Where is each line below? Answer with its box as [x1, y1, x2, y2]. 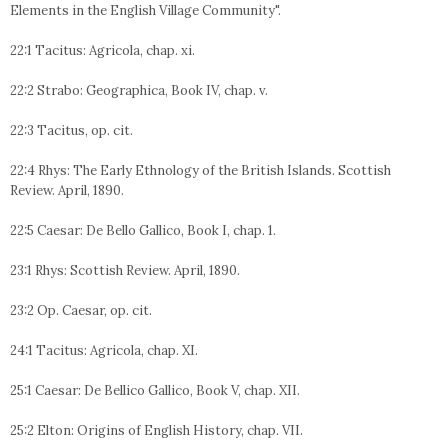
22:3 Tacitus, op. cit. [10, 122, 133, 139]
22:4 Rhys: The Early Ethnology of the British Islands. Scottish [10, 162, 391, 179]
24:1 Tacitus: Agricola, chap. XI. [10, 342, 198, 359]
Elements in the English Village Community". [10, 2, 281, 19]
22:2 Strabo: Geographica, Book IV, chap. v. [10, 82, 268, 99]
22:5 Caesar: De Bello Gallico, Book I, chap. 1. [10, 222, 276, 239]
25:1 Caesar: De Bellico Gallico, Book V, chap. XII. [10, 382, 300, 399]
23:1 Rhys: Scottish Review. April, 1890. [10, 262, 240, 279]
